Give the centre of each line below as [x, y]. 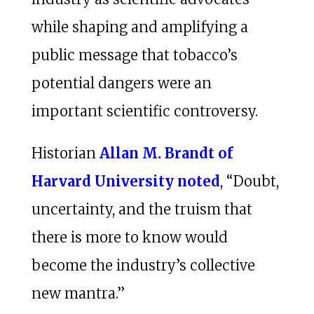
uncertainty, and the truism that [142, 209]
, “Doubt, [249, 181]
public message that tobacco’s [134, 55]
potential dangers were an [121, 83]
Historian [65, 153]
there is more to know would [129, 237]
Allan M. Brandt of [166, 153]
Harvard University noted [125, 181]
